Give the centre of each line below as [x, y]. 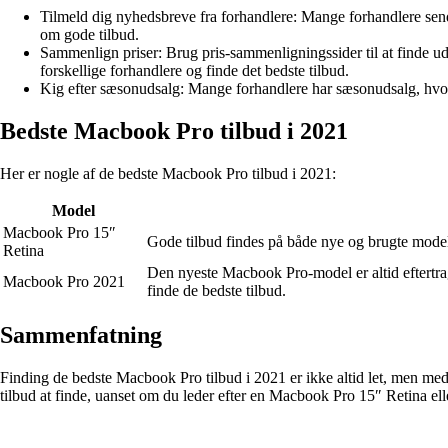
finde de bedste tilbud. [216, 290]
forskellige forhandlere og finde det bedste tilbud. [194, 70]
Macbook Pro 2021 [64, 281]
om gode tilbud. [89, 34]
